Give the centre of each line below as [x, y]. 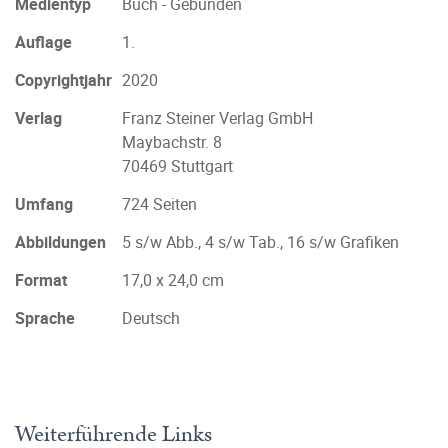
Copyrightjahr [63, 80]
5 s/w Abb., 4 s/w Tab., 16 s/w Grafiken [260, 242]
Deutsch [151, 318]
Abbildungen [60, 242]
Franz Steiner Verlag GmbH [217, 118]
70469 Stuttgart [177, 166]
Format [41, 280]
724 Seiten [159, 204]
